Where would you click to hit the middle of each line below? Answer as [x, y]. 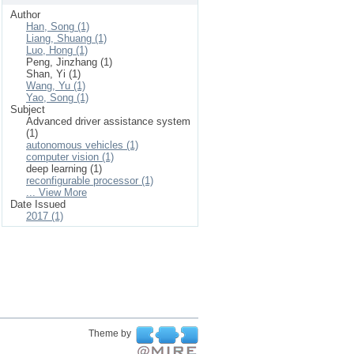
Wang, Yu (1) [56, 86]
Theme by [111, 333]
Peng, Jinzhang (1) [69, 62]
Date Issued [38, 204]
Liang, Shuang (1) [66, 38]
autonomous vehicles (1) [82, 145]
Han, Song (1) [58, 26]
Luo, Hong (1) [57, 50]
